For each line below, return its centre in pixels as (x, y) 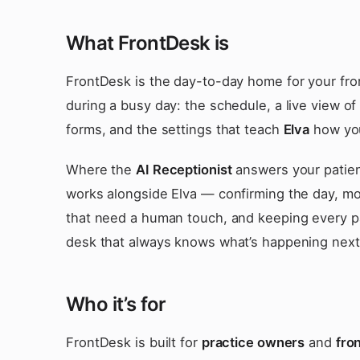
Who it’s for (116, 304)
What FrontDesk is (147, 43)
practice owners (253, 342)
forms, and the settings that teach (175, 129)
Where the (101, 170)
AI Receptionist (184, 170)
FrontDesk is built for (134, 342)
